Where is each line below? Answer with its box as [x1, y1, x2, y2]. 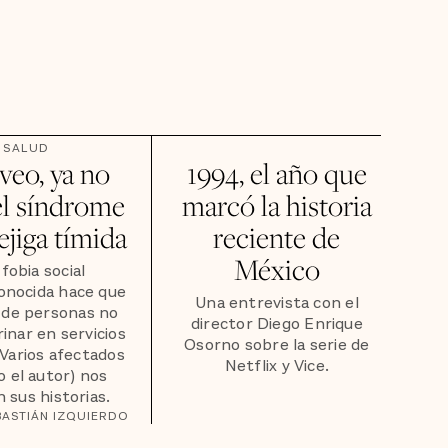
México [233, 250, 320, 288]
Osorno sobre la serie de [184, 334, 370, 357]
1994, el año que [186, 154, 367, 192]
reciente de [213, 218, 341, 256]
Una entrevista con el [195, 292, 359, 315]
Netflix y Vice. [224, 355, 330, 378]
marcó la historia [181, 186, 372, 224]
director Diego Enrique [190, 313, 363, 336]
